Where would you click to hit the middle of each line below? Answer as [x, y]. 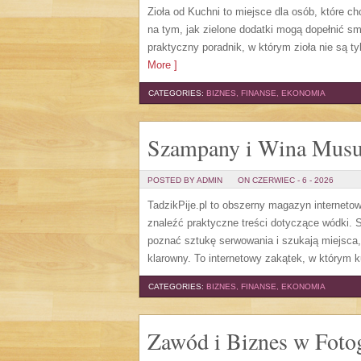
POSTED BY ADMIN [185, 180]
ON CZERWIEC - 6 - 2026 [286, 180]
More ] [162, 65]
